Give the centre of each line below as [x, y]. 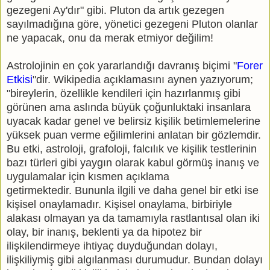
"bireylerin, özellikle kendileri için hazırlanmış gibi [124, 94]
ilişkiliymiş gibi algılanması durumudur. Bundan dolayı [135, 260]
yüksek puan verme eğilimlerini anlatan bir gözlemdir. [134, 135]
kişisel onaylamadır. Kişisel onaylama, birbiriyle [119, 205]
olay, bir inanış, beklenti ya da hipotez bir [104, 232]
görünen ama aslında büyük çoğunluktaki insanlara [129, 108]
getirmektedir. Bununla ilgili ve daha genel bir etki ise [133, 191]
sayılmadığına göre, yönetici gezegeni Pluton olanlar [132, 24]
